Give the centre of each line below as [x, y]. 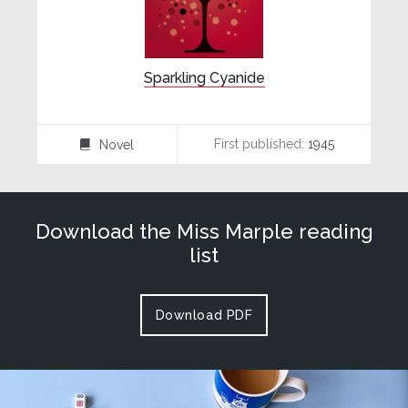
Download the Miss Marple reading [204, 231]
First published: [259, 143]
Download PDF [204, 315]
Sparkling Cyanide [204, 78]
